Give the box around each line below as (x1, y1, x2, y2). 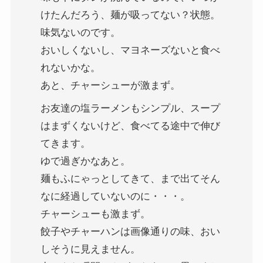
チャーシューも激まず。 (40, 208, 150, 220)
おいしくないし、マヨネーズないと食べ (40, 45, 220, 56)
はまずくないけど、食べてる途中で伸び (40, 120, 220, 131)
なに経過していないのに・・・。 (40, 190, 190, 202)
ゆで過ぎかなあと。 (40, 155, 130, 167)
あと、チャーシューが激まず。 (40, 80, 180, 92)
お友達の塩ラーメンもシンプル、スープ (40, 102, 220, 114)
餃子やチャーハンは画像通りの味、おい (40, 225, 220, 237)
